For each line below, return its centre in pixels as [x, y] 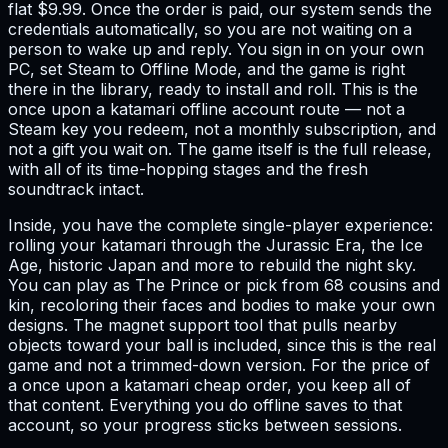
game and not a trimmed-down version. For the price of [219, 365]
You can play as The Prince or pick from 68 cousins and [224, 285]
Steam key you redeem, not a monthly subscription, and [222, 129]
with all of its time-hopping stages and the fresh [188, 169]
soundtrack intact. [76, 189]
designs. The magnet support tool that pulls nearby [202, 325]
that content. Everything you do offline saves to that [205, 405]
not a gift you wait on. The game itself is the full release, [220, 149]
